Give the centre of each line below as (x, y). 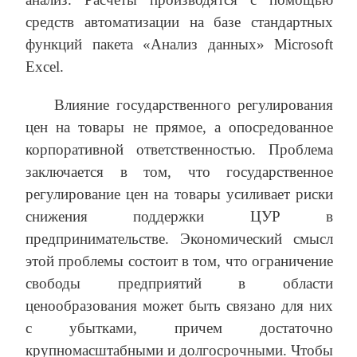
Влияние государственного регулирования (194, 105)
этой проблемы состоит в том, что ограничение (179, 261)
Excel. (45, 67)
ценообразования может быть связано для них (179, 306)
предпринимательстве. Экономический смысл (179, 239)
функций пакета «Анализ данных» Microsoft (179, 45)
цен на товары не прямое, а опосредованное (179, 127)
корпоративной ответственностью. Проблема (179, 150)
